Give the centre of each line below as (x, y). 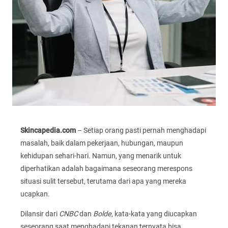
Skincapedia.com (48, 131)
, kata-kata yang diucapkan (154, 214)
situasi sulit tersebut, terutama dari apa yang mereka (103, 181)
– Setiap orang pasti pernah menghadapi (141, 131)
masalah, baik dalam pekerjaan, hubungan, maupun (102, 143)
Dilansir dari (40, 214)
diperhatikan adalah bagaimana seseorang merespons (106, 169)
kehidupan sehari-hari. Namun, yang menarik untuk (101, 156)
